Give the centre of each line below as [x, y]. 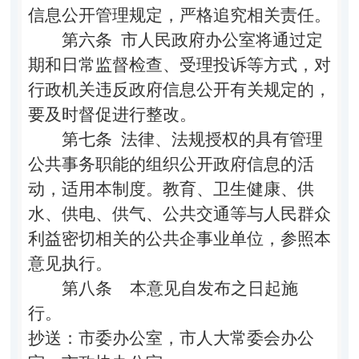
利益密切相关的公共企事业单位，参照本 [179, 238]
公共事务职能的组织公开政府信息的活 [171, 164]
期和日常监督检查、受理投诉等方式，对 [179, 65]
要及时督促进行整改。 [112, 114]
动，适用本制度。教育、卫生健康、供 [171, 189]
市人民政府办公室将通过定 [217, 40]
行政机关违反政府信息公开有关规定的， [179, 89]
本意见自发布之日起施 [205, 288]
